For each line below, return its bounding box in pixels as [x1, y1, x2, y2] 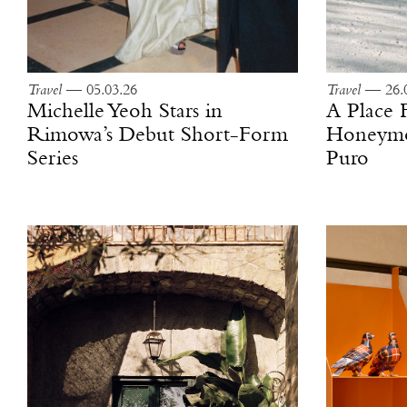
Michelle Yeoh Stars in [27, 100, 223, 123]
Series [27, 147, 78, 170]
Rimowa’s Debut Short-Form [27, 124, 288, 146]
